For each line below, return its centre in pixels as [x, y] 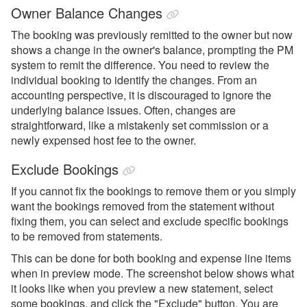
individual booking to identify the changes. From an [134, 80]
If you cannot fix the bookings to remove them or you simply [153, 191]
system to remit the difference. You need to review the [140, 65]
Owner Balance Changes [87, 13]
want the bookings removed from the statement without [143, 206]
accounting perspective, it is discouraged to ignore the [141, 95]
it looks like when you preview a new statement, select [142, 288]
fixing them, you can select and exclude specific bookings [150, 221]
